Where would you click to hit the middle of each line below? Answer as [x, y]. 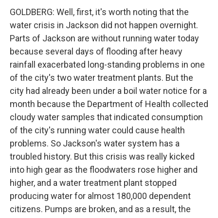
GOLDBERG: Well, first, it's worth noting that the [99, 12]
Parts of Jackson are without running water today [104, 38]
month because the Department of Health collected [109, 104]
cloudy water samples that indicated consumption [106, 117]
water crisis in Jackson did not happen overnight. [104, 25]
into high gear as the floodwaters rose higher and [104, 170]
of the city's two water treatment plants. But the [101, 78]
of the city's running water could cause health [97, 130]
